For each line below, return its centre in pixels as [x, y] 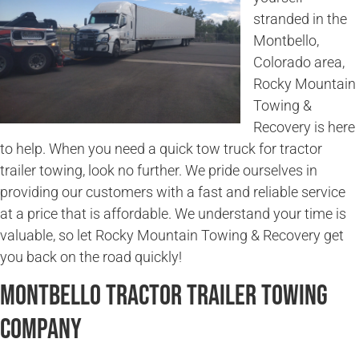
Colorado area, [299, 63]
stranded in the [300, 19]
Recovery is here [304, 127]
